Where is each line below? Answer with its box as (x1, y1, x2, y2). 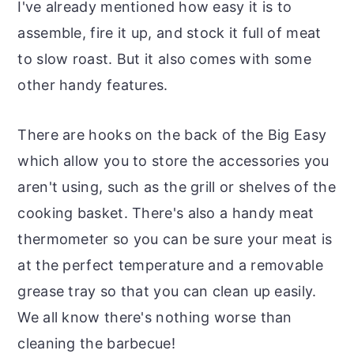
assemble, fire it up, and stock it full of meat (17, 24, 322, 41)
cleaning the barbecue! (17, 334, 175, 352)
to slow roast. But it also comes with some (17, 50, 311, 67)
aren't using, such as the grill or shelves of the (17, 178, 337, 195)
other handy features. (17, 76, 168, 93)
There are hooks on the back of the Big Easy (17, 126, 327, 143)
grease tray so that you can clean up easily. (17, 282, 317, 299)
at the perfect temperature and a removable (17, 256, 323, 273)
